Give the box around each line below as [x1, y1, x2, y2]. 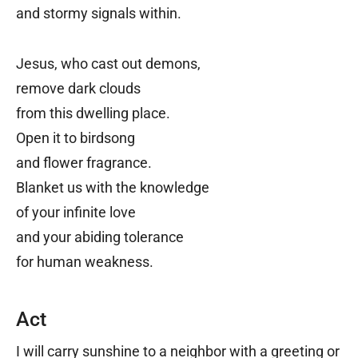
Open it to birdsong [16, 129, 135, 147]
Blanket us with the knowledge [16, 179, 209, 197]
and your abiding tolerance [16, 229, 184, 246]
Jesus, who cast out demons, [16, 55, 201, 73]
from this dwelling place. [16, 105, 170, 122]
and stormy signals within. [16, 5, 181, 22]
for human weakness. [16, 253, 153, 271]
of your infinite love [16, 204, 136, 221]
